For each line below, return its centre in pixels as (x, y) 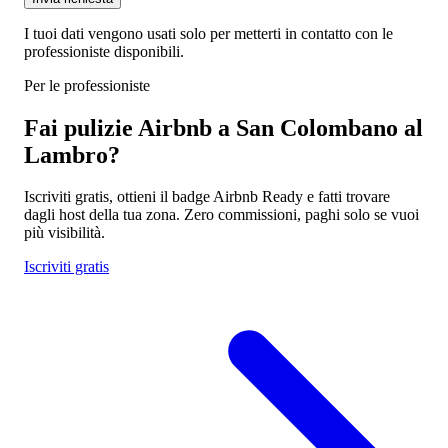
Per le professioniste (87, 85)
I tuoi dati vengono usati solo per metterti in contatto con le (208, 33)
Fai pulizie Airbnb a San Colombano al (223, 127)
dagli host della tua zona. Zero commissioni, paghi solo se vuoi (221, 215)
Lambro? (72, 154)
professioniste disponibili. (104, 51)
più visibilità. (64, 233)
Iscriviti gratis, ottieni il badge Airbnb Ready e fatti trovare (207, 197)
